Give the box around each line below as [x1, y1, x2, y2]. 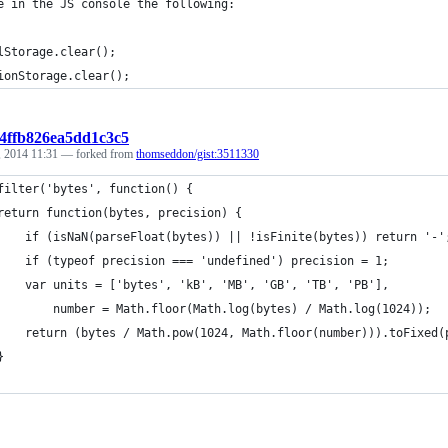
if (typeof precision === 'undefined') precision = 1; [25, 254, 389, 268]
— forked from [61, 147, 136, 161]
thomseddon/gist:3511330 [136, 147, 259, 161]
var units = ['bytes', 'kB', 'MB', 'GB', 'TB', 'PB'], [25, 278, 389, 292]
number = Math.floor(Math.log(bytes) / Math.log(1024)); [53, 302, 431, 316]
